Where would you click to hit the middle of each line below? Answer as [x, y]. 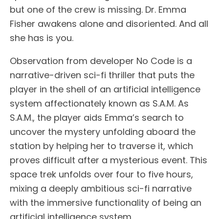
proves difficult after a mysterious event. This [109, 160]
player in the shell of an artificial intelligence [105, 89]
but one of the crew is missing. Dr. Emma [98, 9]
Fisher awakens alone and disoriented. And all [109, 23]
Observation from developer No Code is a [101, 61]
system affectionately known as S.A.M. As [99, 103]
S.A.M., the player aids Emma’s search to [97, 117]
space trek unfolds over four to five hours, [101, 174]
